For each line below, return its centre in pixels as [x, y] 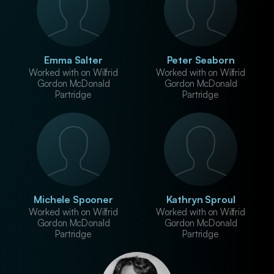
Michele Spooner [73, 199]
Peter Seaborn [201, 60]
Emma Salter [73, 60]
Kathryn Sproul [201, 199]
